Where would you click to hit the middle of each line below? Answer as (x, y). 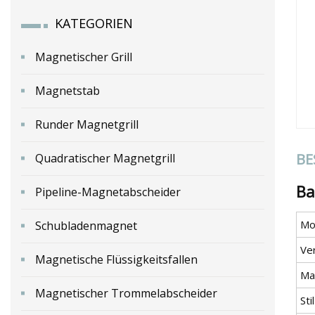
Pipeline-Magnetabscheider (108, 192)
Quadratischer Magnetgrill (105, 158)
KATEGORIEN (94, 23)
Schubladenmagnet (86, 225)
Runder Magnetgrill (87, 124)
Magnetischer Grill (84, 57)
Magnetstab (67, 90)
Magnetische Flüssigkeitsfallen (116, 259)
